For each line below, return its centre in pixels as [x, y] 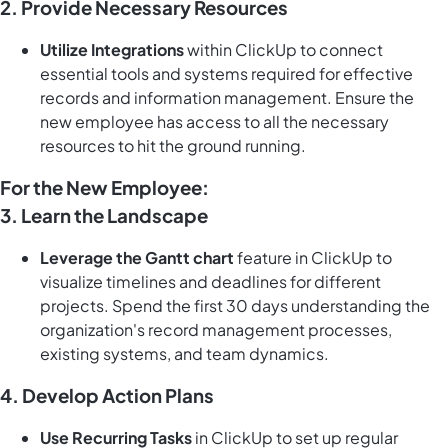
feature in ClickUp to [313, 258]
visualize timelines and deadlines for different [210, 282]
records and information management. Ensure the [227, 98]
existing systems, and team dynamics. [184, 354]
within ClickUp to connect [283, 50]
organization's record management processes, [216, 330]
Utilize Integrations [112, 50]
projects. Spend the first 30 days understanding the [235, 306]
